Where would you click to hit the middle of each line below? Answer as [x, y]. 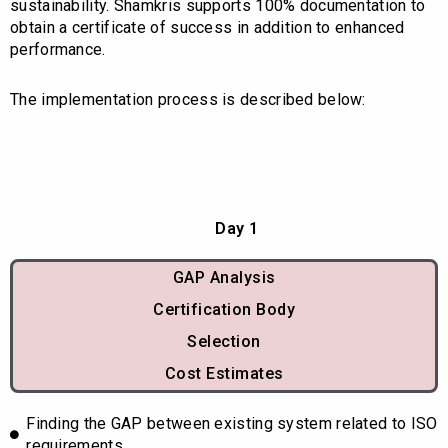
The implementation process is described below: [188, 99]
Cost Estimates [224, 373]
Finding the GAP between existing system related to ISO [232, 423]
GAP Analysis [224, 277]
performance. [58, 49]
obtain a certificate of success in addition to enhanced [207, 27]
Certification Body [224, 309]
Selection [224, 341]
